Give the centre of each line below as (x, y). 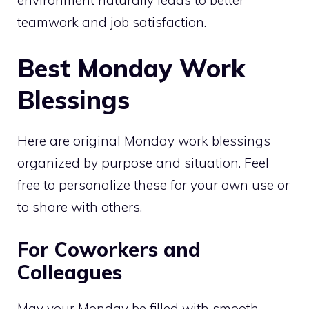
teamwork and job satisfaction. (112, 22)
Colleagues (70, 272)
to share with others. (80, 207)
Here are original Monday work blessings (144, 141)
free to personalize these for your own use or (153, 185)
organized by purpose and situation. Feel (143, 163)
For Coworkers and (109, 249)
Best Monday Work (131, 68)
